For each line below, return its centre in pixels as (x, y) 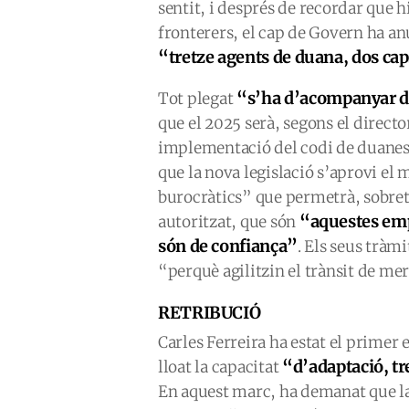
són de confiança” (228, 246)
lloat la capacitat (220, 367)
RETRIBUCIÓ (210, 313)
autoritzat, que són (229, 222)
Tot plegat (198, 99)
